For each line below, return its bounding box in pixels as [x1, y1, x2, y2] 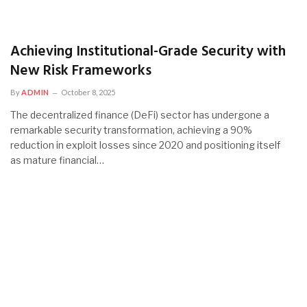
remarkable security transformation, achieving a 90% [10, 124, 252, 136]
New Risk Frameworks [10, 60, 151, 82]
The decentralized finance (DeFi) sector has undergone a [10, 109, 269, 121]
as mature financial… [10, 154, 104, 166]
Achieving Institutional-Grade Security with [10, 40, 286, 63]
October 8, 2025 [60, 88, 115, 97]
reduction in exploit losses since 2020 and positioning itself [10, 139, 280, 151]
